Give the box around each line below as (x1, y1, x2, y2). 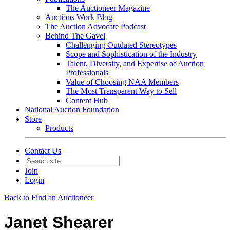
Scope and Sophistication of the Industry (66, 50, 197, 59)
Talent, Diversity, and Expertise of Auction (66, 59, 204, 68)
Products (45, 124, 73, 132)
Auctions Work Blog (45, 13, 112, 22)
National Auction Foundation (25, 105, 119, 114)
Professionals (66, 68, 108, 77)
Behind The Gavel (45, 31, 105, 40)
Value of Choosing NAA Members (66, 78, 179, 86)
